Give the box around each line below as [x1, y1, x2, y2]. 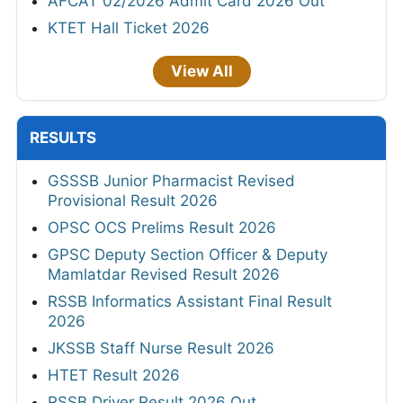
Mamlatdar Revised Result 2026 [48, 264, 280, 283]
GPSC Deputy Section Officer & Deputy [48, 245, 327, 264]
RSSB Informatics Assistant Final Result [48, 291, 332, 310]
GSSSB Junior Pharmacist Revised [48, 171, 295, 190]
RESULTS [30, 128, 96, 147]
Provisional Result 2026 [48, 191, 218, 210]
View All [170, 61, 233, 80]
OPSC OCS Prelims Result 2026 [48, 218, 276, 237]
